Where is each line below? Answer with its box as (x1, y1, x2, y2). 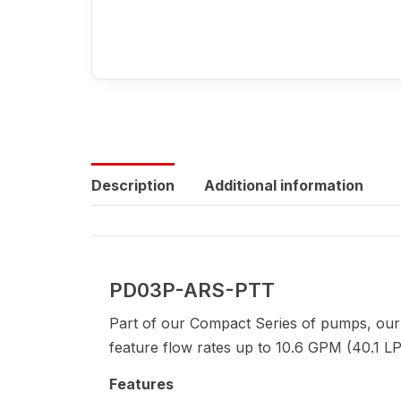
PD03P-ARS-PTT (109, 278, 275, 302)
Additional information (204, 176, 363, 194)
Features (109, 375, 174, 393)
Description (91, 176, 175, 194)
